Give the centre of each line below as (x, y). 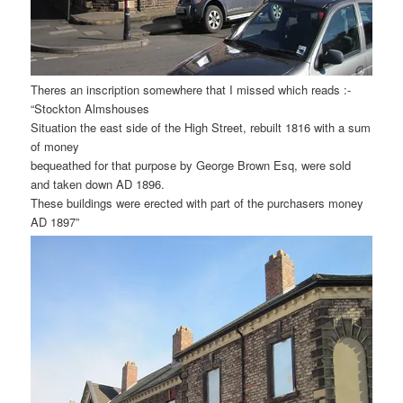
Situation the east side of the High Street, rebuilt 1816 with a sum (201, 128)
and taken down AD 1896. (98, 184)
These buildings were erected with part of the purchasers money (197, 203)
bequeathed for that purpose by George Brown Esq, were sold (191, 166)
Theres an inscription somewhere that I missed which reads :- (191, 90)
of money (55, 147)
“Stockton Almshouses (90, 109)
